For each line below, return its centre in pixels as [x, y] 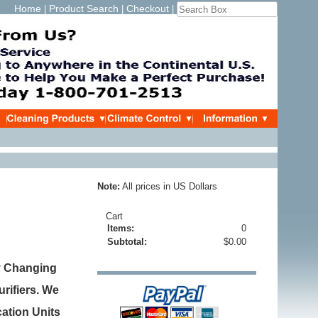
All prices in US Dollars [169, 186]
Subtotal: [127, 242]
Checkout [148, 9]
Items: [121, 228]
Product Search [84, 9]
